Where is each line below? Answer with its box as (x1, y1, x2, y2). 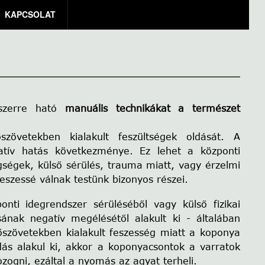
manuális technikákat (64, 102, 170, 114)
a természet (178, 102, 241, 114)
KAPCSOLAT (5, 8, 56, 20)
